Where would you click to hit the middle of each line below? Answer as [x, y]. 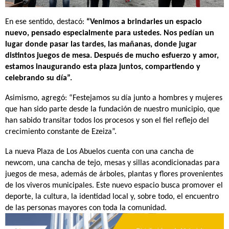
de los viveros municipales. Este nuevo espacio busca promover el [114, 186]
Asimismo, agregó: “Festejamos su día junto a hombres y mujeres [114, 98]
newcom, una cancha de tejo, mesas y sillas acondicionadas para [112, 163]
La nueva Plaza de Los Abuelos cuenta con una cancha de [99, 152]
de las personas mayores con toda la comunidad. [86, 208]
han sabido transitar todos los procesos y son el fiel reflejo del [107, 121]
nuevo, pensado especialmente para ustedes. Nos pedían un [110, 33]
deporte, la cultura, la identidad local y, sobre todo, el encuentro [112, 197]
